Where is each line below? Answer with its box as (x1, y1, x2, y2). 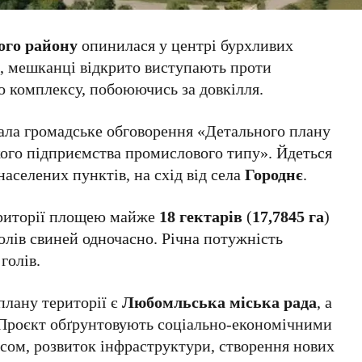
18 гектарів (159, 204, 243, 227)
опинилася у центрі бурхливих (78, 33, 294, 56)
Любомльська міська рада (122, 290, 318, 313)
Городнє (245, 162, 304, 185)
